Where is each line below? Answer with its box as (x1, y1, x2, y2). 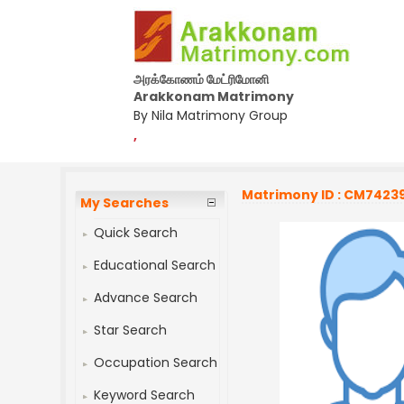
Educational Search (94, 256, 216, 274)
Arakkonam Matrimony (133, 87, 294, 106)
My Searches (80, 194, 170, 212)
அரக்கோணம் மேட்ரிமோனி (133, 70, 269, 88)
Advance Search (94, 289, 198, 307)
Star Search (94, 321, 168, 339)
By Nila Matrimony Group (133, 106, 288, 124)
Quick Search (94, 224, 179, 242)
